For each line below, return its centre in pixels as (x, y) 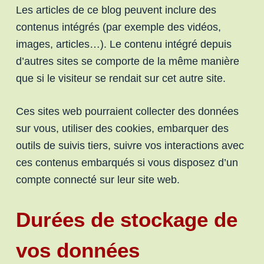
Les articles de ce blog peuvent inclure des (116, 10)
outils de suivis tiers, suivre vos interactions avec (130, 145)
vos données (77, 250)
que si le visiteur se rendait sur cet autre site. (121, 78)
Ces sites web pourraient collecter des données (127, 111)
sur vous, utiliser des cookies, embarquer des (122, 128)
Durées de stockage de (126, 219)
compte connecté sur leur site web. (98, 179)
